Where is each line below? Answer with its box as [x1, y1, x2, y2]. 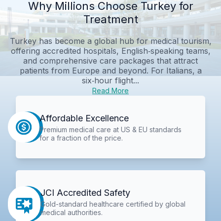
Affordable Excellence [39, 112, 129, 123]
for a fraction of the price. [39, 133, 123, 142]
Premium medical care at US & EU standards [39, 125, 182, 134]
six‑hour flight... [82, 75, 139, 85]
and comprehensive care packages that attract [23, 55, 198, 66]
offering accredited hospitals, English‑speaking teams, [10, 45, 211, 56]
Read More [92, 86, 129, 95]
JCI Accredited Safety [40, 187, 131, 198]
